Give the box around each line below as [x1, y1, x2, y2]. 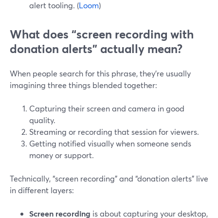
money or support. [29, 150, 94, 160]
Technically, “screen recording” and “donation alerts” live [10, 173, 208, 183]
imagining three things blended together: [10, 80, 157, 90]
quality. [29, 115, 55, 125]
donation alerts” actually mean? [10, 41, 182, 56]
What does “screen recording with [10, 26, 194, 42]
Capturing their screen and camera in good [29, 103, 184, 113]
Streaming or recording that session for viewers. [29, 127, 199, 137]
